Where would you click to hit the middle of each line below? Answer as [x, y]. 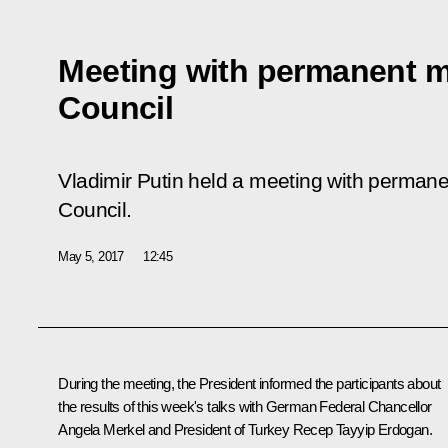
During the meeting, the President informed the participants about [249, 383]
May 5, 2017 [91, 256]
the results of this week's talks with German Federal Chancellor [245, 406]
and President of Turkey [218, 429]
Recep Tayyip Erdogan [360, 429]
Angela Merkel [101, 429]
